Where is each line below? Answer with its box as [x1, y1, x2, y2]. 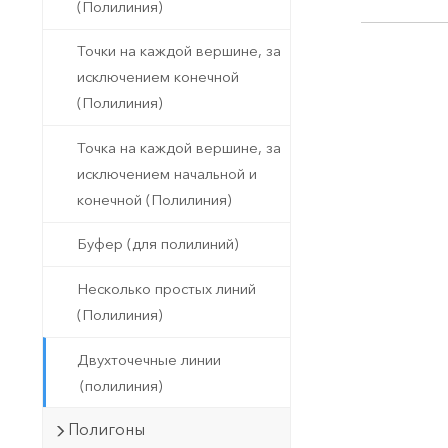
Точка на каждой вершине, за [77, 138, 282, 157]
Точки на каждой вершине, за [77, 42, 282, 61]
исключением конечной [77, 68, 240, 87]
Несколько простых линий [77, 280, 257, 299]
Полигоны [67, 420, 145, 440]
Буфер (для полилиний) [77, 235, 240, 254]
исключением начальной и [77, 164, 258, 183]
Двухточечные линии [77, 350, 222, 369]
